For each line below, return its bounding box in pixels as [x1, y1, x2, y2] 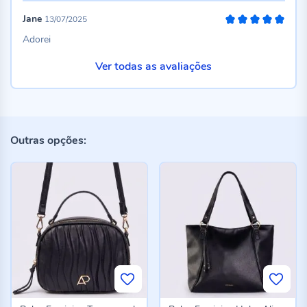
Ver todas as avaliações [95, 59, 212, 74]
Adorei [22, 33, 51, 46]
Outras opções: [10, 132, 86, 148]
